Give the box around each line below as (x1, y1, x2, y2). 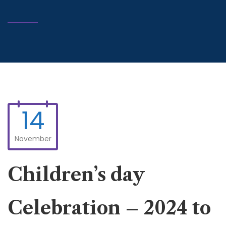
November (14, 133, 51, 144)
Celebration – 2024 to (8, 196, 211, 219)
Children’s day (8, 163, 144, 186)
